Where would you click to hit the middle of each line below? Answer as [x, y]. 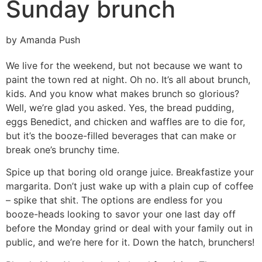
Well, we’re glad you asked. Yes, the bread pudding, [120, 108]
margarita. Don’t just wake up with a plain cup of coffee [130, 186]
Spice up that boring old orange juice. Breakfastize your [130, 172]
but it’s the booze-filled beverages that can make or [121, 136]
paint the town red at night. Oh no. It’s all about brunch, [128, 80]
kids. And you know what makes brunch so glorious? [123, 94]
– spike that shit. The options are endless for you [114, 200]
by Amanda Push [43, 40]
